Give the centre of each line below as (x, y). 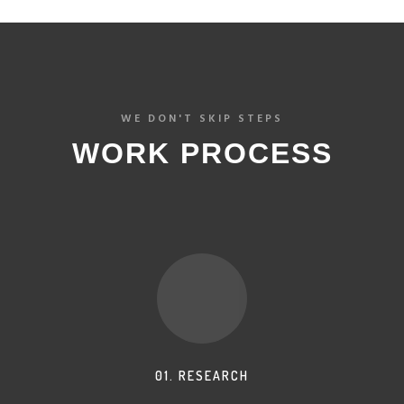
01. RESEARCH (202, 375)
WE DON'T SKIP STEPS (202, 119)
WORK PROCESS (202, 153)
